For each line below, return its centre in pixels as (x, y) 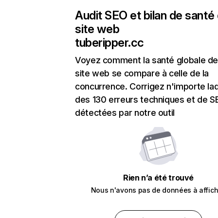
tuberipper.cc (109, 43)
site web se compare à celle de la (142, 73)
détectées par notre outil (125, 113)
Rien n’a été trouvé (158, 178)
